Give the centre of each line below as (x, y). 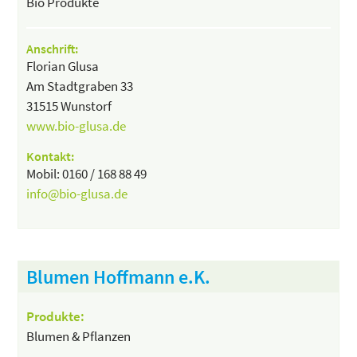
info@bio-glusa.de (77, 193)
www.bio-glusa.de (76, 126)
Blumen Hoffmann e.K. (119, 277)
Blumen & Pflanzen (79, 336)
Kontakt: (51, 156)
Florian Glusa (63, 66)
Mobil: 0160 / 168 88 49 (87, 173)
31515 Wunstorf (69, 106)
